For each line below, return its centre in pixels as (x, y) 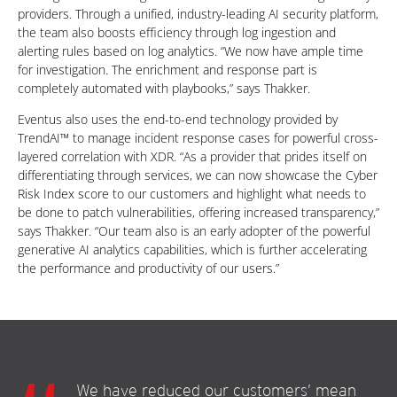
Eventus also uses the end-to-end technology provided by (178, 120)
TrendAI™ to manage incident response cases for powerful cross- (198, 138)
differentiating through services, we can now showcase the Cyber (198, 175)
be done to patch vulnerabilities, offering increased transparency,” (198, 213)
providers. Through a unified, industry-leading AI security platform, (198, 14)
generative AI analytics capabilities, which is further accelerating (192, 250)
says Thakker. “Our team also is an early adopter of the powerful (194, 231)
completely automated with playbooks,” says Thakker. (164, 89)
